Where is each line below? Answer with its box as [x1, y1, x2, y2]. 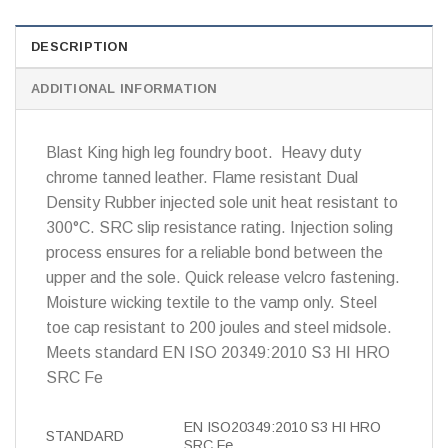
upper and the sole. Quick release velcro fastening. [46, 269, 400, 287]
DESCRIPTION [31, 39, 128, 55]
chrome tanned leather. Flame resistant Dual [46, 169, 358, 187]
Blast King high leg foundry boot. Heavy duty [46, 144, 361, 162]
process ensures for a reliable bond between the [46, 244, 383, 262]
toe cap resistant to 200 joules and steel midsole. [46, 319, 392, 337]
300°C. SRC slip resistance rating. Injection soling [46, 219, 393, 237]
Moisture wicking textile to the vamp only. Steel [46, 294, 377, 312]
